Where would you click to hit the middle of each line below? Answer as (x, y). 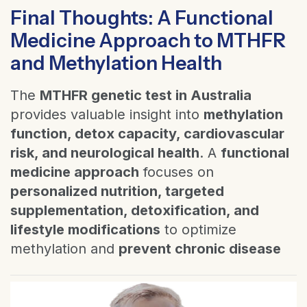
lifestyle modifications (85, 229)
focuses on (176, 172)
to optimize (198, 229)
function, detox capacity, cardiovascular (147, 133)
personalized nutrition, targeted (117, 191)
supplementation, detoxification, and (135, 210)
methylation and (64, 248)
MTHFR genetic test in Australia (146, 95)
